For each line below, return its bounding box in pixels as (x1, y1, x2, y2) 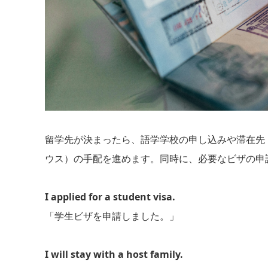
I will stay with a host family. (44, 247, 183, 261)
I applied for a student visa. (44, 190, 175, 203)
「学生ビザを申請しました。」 (44, 209, 179, 223)
